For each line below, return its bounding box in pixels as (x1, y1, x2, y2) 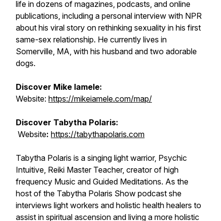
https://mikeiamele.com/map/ (48, 94, 152, 104)
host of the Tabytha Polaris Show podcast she (16, 188, 182, 198)
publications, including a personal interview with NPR (16, 11, 202, 21)
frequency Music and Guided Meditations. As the (16, 177, 188, 186)
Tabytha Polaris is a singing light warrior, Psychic (16, 153, 187, 163)
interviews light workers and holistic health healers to (16, 200, 201, 210)
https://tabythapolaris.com (51, 129, 145, 139)
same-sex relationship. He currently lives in (16, 35, 167, 44)
